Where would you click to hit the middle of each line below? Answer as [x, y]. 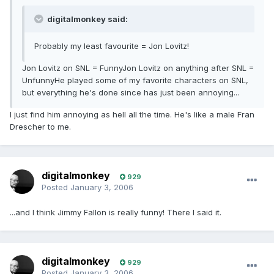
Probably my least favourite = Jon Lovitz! [112, 46]
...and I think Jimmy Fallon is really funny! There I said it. [116, 213]
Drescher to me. [40, 127]
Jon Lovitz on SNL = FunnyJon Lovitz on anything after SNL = [138, 68]
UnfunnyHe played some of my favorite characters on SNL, [135, 80]
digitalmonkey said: [87, 19]
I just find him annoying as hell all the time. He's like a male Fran [132, 115]
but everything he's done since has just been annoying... [131, 93]
